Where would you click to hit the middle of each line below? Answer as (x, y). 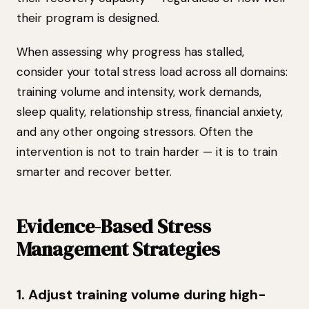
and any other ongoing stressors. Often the (135, 132)
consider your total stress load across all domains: (152, 72)
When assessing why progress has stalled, (130, 52)
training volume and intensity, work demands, (139, 92)
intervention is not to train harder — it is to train (147, 152)
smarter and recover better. (94, 172)
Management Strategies (118, 249)
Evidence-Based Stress (114, 226)
